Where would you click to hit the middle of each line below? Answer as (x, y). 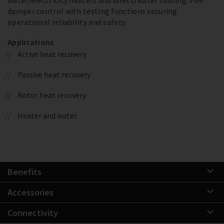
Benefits (24, 171)
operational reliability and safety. (67, 22)
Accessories (30, 192)
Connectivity (33, 212)
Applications (31, 42)
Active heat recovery (52, 54)
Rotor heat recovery (51, 95)
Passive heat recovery (54, 74)
